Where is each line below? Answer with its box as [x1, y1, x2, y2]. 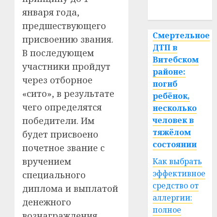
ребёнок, [153, 91, 190, 101]
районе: [153, 66, 186, 77]
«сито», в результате [22, 88, 114, 99]
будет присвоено [22, 128, 98, 140]
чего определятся [22, 101, 102, 113]
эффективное [153, 168, 206, 179]
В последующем [22, 47, 94, 59]
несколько [153, 103, 197, 113]
